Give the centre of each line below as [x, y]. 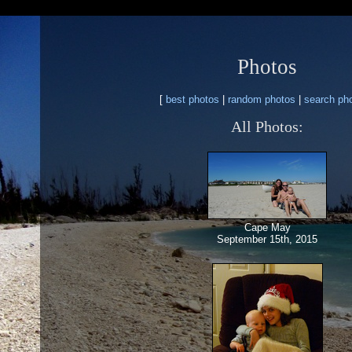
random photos [262, 99]
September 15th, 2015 [267, 240]
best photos [192, 99]
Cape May [267, 228]
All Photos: [267, 127]
